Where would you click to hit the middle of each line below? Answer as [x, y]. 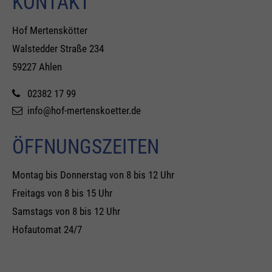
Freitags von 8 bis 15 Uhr [62, 193]
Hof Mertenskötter [50, 30]
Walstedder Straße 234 [58, 49]
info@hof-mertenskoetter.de [84, 110]
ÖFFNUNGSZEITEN [86, 147]
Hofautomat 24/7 [47, 229]
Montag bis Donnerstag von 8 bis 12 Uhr [93, 175]
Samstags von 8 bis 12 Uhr [66, 211]
